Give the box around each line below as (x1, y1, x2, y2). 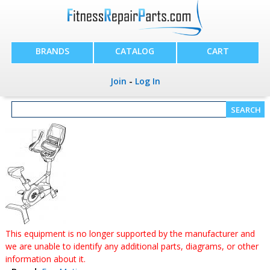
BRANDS (35, 45, 69, 57)
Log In (134, 75, 160, 87)
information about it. (5, 253, 86, 265)
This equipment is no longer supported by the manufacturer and (5, 228, 255, 239)
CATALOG (115, 45, 155, 57)
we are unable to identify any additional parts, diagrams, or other (5, 240, 259, 252)
